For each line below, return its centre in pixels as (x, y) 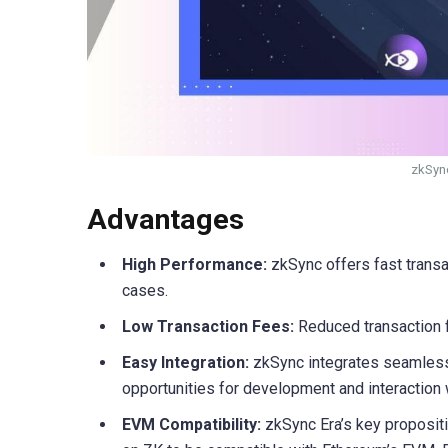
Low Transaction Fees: (208, 326)
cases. (145, 290)
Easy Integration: (185, 362)
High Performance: (194, 264)
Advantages (165, 219)
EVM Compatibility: (191, 424)
